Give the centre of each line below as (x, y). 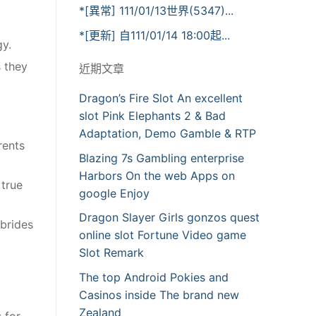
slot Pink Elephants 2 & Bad (152, 116)
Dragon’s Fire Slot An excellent (161, 98)
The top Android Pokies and (154, 277)
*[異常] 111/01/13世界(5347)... (156, 11)
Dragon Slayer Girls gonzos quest (169, 218)
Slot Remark (111, 253)
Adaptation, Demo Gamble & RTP (168, 134)
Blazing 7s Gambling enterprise (162, 158)
